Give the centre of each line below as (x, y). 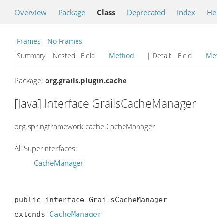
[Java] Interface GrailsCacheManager (105, 103)
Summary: (33, 55)
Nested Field (79, 55)
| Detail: (159, 55)
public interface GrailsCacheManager (91, 200)
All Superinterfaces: (46, 148)
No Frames (65, 41)
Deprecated (146, 12)
